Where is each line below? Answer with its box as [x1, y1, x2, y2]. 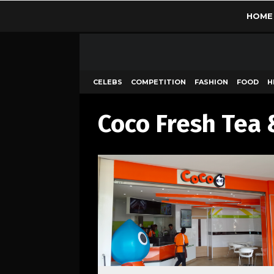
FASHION [194, 78, 228, 86]
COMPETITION [131, 78, 186, 86]
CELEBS [93, 78, 122, 86]
